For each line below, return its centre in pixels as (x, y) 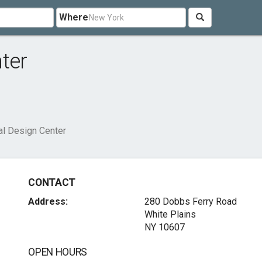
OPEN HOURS (58, 252)
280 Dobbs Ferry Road (190, 201)
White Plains (170, 214)
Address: (48, 201)
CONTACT (52, 182)
